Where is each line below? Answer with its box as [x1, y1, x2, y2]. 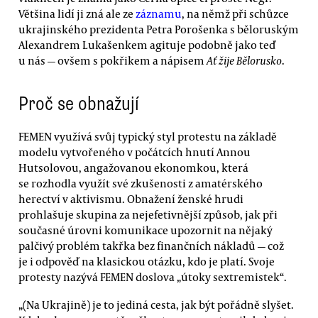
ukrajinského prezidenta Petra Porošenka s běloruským [18, 21, 299, 36]
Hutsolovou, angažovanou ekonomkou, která [18, 160, 248, 175]
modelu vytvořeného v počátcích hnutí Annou [18, 144, 251, 159]
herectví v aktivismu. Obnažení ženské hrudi [18, 191, 243, 206]
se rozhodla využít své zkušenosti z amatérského [18, 175, 263, 190]
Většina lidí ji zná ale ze [18, 6, 136, 21]
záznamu [136, 6, 182, 21]
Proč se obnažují [18, 92, 139, 116]
